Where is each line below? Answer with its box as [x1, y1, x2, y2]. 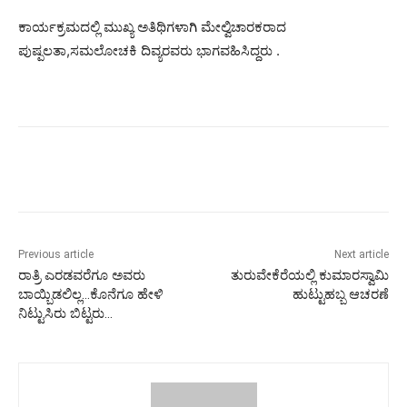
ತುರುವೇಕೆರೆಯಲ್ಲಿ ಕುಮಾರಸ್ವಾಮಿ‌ [230, 266, 389, 283]
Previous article [18, 247, 94, 261]
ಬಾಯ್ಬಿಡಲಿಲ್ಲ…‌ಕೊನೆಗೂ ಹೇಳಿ [18, 285, 164, 303]
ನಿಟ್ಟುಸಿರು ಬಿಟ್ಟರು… [18, 304, 113, 322]
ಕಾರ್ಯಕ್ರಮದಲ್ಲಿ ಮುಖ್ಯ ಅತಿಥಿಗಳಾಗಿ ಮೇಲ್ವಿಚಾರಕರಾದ [18, 17, 286, 35]
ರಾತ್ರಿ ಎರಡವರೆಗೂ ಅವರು [18, 266, 145, 283]
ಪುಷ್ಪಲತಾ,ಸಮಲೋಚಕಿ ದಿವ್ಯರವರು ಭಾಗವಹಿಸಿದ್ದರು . [18, 41, 280, 59]
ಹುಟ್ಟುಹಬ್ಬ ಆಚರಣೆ [292, 285, 389, 303]
